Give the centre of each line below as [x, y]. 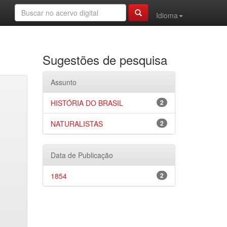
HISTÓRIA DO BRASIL [87, 103]
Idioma [167, 15]
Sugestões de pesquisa [105, 60]
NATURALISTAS [77, 124]
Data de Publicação [82, 155]
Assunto [63, 82]
